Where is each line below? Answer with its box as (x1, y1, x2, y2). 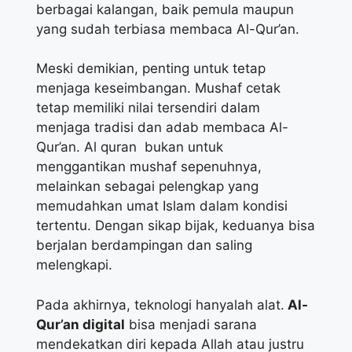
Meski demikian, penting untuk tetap (36, 60, 266, 77)
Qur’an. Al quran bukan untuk (36, 139, 223, 156)
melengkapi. (36, 257, 112, 273)
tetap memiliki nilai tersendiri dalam (36, 100, 260, 116)
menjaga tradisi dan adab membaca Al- (36, 119, 288, 136)
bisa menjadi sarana (125, 316, 257, 332)
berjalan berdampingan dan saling (36, 237, 252, 254)
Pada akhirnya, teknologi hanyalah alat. (36, 296, 284, 313)
